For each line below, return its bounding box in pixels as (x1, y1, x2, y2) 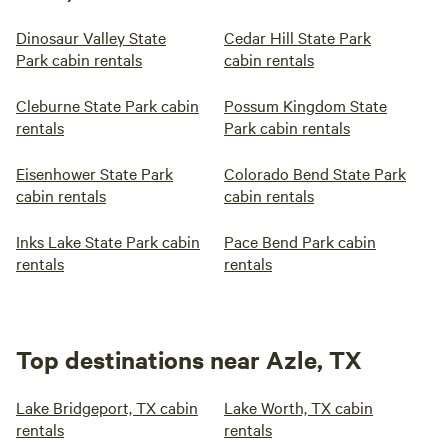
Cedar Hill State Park (224, 26, 371, 48)
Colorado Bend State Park (224, 162, 406, 184)
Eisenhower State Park (16, 162, 173, 184)
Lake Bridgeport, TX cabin (16, 396, 198, 418)
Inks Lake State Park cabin (16, 230, 200, 252)
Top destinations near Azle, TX (16, 343, 361, 375)
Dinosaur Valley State (16, 26, 166, 48)
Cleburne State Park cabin (16, 94, 199, 116)
